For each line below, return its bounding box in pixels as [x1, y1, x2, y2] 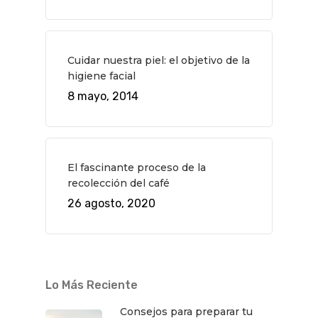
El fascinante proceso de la [67, 161, 206, 174]
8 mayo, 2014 [67, 89, 138, 103]
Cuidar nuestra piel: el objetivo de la [67, 54, 250, 67]
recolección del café [67, 177, 170, 190]
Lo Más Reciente [45, 278, 138, 292]
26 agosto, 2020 [67, 197, 155, 210]
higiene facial [67, 70, 136, 82]
